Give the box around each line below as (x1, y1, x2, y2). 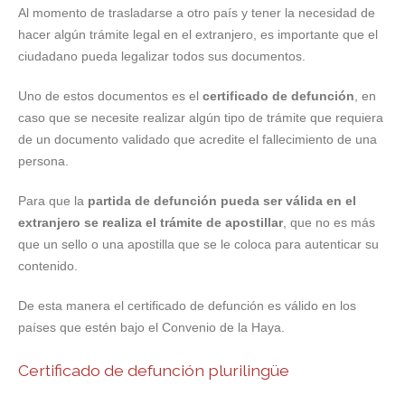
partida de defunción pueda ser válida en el (88, 193, 356, 209)
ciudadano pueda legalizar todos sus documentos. (18, 49, 306, 64)
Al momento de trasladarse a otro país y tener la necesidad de (18, 5, 375, 21)
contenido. (18, 259, 78, 274)
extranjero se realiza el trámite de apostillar (18, 215, 283, 231)
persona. (18, 154, 69, 169)
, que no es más (283, 215, 375, 231)
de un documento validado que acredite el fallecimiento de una (18, 132, 377, 147)
